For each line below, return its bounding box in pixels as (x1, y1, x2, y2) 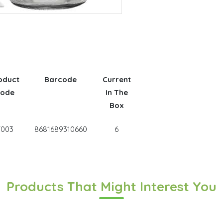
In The (105, 87, 128, 97)
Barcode (44, 74, 77, 84)
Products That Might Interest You (6, 178, 217, 195)
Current (102, 74, 131, 84)
